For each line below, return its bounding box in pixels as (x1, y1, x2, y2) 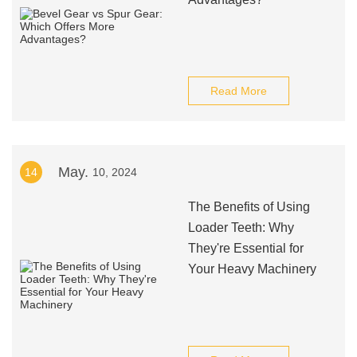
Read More (210, 84, 267, 97)
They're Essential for (187, 241, 304, 255)
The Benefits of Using (187, 200, 310, 214)
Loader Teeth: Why (187, 221, 294, 234)
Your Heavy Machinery (187, 262, 316, 276)
